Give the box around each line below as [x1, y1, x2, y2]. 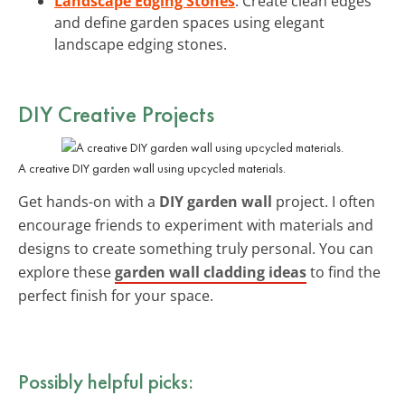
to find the [306, 261, 381, 282]
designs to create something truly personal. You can [18, 238, 373, 259]
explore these [18, 261, 115, 282]
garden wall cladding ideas [115, 261, 306, 282]
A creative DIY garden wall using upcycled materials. [18, 159, 286, 176]
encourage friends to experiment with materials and [18, 214, 373, 235]
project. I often [272, 191, 375, 212]
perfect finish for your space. [18, 285, 213, 306]
